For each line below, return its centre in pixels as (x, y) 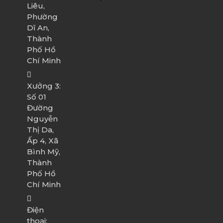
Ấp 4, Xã (42, 141)
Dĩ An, (38, 28)
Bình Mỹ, (43, 152)
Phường (42, 17)
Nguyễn (42, 119)
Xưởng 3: (44, 86)
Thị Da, (40, 130)
